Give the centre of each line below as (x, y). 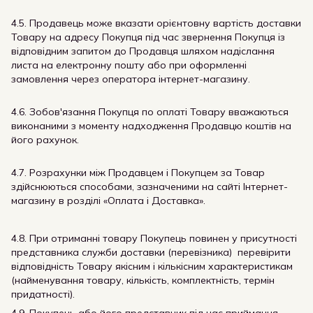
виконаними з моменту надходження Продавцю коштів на (151, 126)
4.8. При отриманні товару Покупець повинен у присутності (154, 238)
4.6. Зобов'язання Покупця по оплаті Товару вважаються (150, 112)
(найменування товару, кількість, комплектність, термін (143, 280)
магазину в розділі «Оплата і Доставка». (108, 201)
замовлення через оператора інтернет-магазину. (131, 79)
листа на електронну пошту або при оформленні (129, 65)
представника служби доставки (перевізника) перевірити (151, 252)
